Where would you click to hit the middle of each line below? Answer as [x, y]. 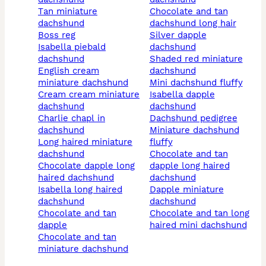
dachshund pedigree [197, 118]
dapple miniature [153, 189]
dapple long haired [189, 166]
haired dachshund [76, 178]
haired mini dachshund [198, 225]
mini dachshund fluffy [200, 83]
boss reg [60, 35]
